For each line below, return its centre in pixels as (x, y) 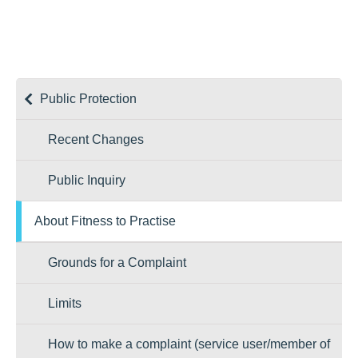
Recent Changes (96, 139)
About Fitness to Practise (105, 221)
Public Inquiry (87, 180)
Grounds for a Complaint (117, 263)
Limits (65, 303)
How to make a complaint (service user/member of (189, 344)
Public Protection (88, 99)
